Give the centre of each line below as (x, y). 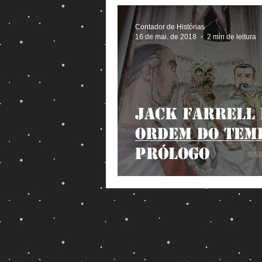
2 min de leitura (232, 37)
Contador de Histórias (170, 27)
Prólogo (172, 154)
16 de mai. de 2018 (166, 37)
